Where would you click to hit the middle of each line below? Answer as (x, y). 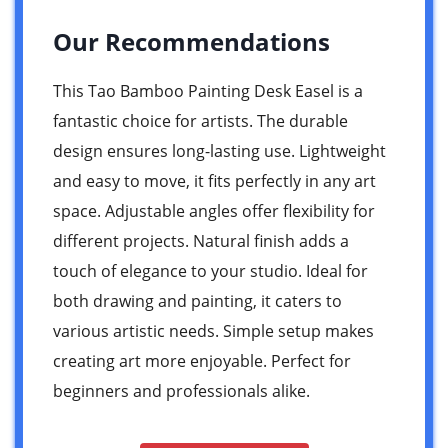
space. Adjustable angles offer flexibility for (214, 210)
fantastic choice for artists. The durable (200, 120)
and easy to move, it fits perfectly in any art (214, 180)
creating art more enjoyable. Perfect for (202, 360)
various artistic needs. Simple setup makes (213, 330)
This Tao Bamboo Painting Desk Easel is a (208, 90)
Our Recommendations (191, 41)
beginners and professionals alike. (181, 390)
